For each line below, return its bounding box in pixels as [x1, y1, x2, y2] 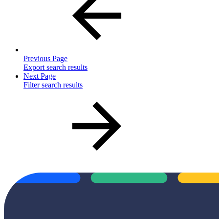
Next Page [23, 72, 56, 81]
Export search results [23, 63, 88, 72]
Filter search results [23, 81, 83, 89]
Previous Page [23, 54, 67, 63]
